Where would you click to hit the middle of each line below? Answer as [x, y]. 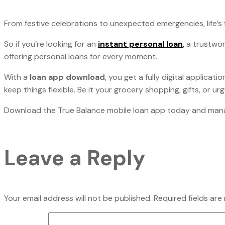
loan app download [66, 77]
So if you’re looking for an [50, 44]
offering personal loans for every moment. [82, 57]
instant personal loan [140, 44]
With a [16, 77]
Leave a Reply [75, 158]
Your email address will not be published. [78, 198]
